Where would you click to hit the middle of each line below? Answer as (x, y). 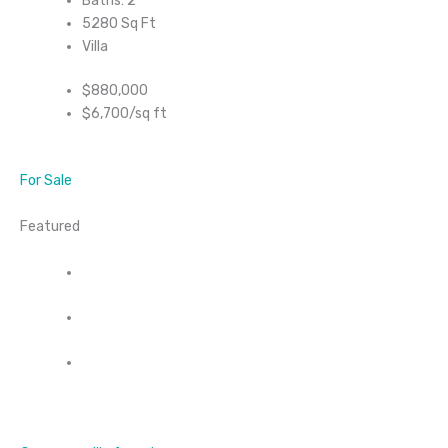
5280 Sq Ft (119, 24)
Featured (50, 227)
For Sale (46, 181)
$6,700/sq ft (124, 114)
